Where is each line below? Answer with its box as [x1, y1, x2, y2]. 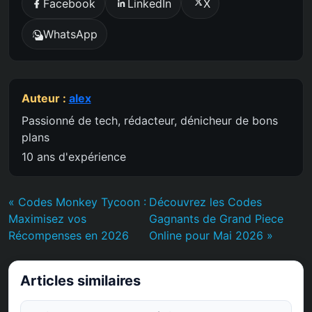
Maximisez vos [8, 211, 86, 226]
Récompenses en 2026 [8, 228, 129, 242]
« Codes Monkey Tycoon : [8, 194, 146, 209]
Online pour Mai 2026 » [148, 228, 273, 242]
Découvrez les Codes [148, 194, 262, 209]
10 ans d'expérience [21, 149, 126, 164]
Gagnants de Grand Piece [148, 211, 283, 226]
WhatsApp [43, 26, 98, 41]
